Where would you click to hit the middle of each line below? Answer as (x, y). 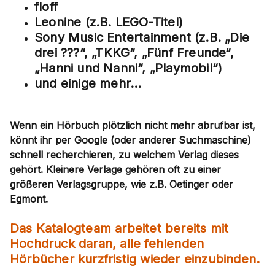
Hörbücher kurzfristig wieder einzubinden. (135, 259)
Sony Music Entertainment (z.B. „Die (142, 37)
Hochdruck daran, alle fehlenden (107, 244)
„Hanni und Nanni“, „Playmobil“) (129, 68)
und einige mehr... (88, 83)
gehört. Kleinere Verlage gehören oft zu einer (115, 169)
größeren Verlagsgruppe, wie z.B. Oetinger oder (122, 184)
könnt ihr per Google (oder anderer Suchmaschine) (130, 140)
